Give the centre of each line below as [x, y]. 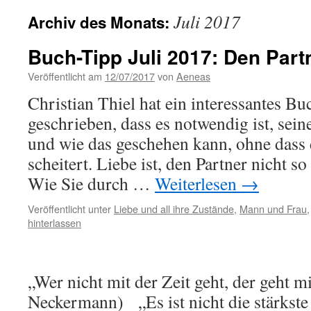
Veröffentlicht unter [69, 209]
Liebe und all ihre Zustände [174, 209]
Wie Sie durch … [91, 183]
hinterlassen [54, 222]
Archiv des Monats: [101, 22]
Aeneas [193, 76]
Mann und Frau [273, 209]
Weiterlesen [198, 183]
